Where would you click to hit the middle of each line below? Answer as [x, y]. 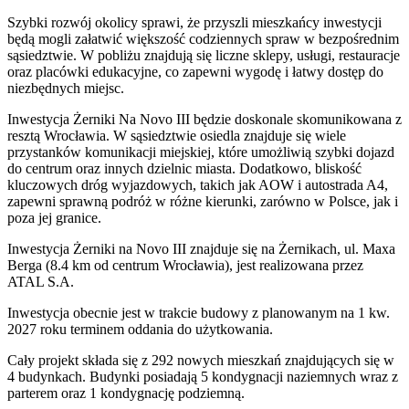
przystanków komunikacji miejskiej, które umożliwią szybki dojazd [201, 152]
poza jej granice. [54, 217]
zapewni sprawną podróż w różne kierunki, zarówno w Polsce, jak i [203, 201]
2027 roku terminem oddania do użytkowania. [140, 329]
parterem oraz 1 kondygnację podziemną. [126, 393]
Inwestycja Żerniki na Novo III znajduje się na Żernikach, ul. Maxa [201, 248]
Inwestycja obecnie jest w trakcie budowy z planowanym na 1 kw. [199, 312]
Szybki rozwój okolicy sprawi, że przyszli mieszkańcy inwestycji [194, 22]
